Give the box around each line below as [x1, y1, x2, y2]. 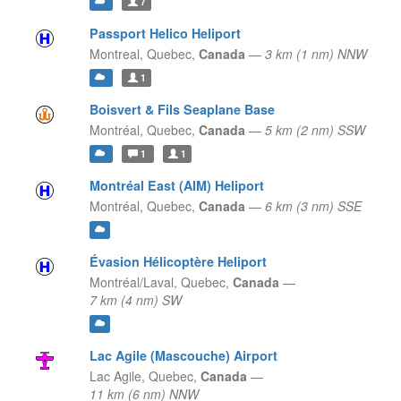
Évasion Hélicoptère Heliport [89, 252, 267, 271]
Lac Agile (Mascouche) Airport [89, 346, 277, 365]
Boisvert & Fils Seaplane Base [89, 100, 275, 119]
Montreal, [89, 45, 143, 64]
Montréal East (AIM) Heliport [89, 176, 264, 195]
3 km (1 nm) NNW [264, 45, 367, 64]
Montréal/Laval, [89, 273, 177, 292]
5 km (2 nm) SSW [264, 121, 365, 140]
